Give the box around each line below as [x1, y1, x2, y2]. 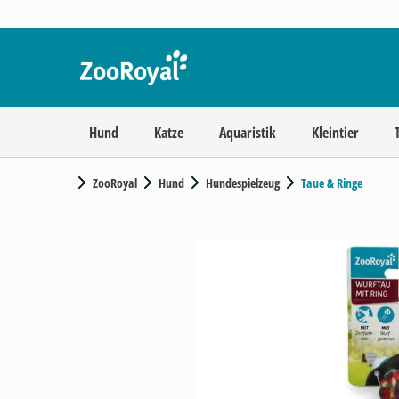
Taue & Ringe [301, 175, 362, 191]
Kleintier [312, 123, 359, 142]
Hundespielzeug [206, 175, 280, 191]
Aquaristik [219, 123, 276, 142]
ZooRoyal [93, 175, 137, 191]
